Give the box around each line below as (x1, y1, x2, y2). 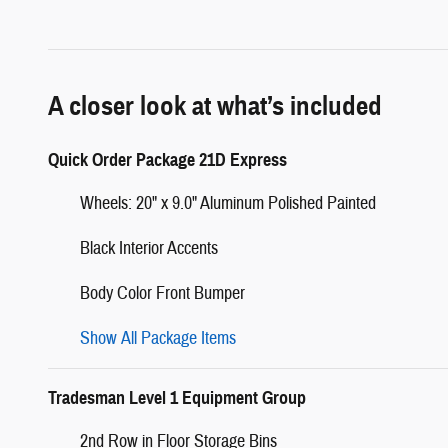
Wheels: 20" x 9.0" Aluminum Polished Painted (80, 191, 376, 215)
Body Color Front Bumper (80, 281, 245, 305)
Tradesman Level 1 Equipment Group (48, 386, 306, 409)
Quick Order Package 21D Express (48, 148, 287, 171)
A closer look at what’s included (48, 88, 382, 123)
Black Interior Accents (80, 236, 218, 260)
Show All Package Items (80, 326, 236, 350)
